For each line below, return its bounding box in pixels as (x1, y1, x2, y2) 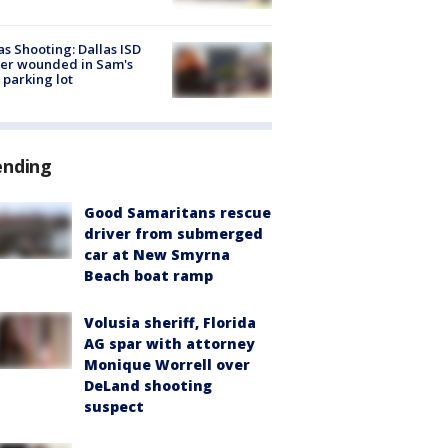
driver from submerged (84, 224, 263, 244)
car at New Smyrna (84, 245, 230, 265)
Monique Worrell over (84, 355, 250, 375)
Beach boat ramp (84, 266, 213, 286)
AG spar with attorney (84, 334, 255, 354)
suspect (84, 397, 144, 417)
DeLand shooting (84, 376, 212, 396)
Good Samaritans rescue (84, 203, 271, 223)
